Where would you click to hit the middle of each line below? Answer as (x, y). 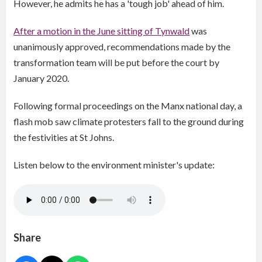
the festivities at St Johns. (65, 137)
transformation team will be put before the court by (117, 63)
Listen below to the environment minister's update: (114, 165)
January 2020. (42, 78)
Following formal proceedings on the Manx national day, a (128, 106)
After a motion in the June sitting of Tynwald (102, 31)
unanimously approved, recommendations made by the (122, 47)
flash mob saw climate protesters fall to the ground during (129, 122)
